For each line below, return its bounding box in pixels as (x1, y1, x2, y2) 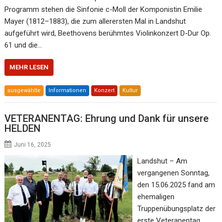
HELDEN (4, 122, 41, 135)
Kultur (122, 87, 138, 94)
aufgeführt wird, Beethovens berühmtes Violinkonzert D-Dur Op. (4, 28, 212, 38)
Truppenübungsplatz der (137, 204, 216, 214)
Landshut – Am (137, 157, 187, 166)
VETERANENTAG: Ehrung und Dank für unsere (4, 112, 209, 125)
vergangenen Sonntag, (137, 168, 210, 178)
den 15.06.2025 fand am (137, 180, 215, 190)
